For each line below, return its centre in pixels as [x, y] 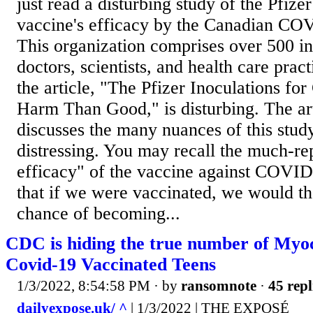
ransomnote [219, 286]
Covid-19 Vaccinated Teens [111, 264]
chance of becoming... [99, 214]
